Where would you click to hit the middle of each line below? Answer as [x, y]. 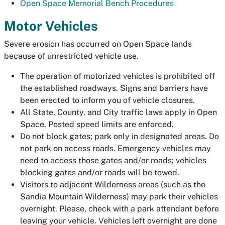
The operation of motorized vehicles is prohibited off [118, 76]
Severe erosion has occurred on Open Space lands [98, 44]
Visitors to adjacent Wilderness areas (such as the [113, 185]
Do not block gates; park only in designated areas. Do [120, 136]
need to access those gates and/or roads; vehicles [113, 160]
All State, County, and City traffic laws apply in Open [119, 112]
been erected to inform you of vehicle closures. [107, 100]
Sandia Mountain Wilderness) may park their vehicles [119, 197]
